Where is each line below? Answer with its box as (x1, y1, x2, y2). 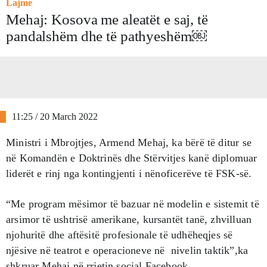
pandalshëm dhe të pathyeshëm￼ (6, 27, 207, 44)
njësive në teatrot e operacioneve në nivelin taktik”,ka (6, 244, 249, 256)
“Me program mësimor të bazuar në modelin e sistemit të (6, 197, 259, 210)
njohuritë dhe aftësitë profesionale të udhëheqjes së (6, 228, 233, 241)
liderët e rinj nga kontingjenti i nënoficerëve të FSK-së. (6, 167, 252, 179)
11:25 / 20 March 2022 (12, 111, 98, 122)
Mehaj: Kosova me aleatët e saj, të (6, 11, 208, 27)
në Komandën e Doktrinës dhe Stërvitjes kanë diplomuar (6, 151, 260, 164)
